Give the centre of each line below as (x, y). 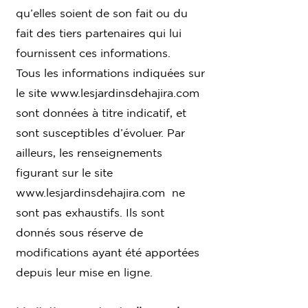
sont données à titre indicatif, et (101, 112)
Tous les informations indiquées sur (110, 73)
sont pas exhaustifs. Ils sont (90, 212)
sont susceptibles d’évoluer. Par (100, 132)
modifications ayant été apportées (108, 252)
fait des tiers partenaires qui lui (99, 33)
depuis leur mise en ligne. (84, 272)
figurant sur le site (64, 172)
